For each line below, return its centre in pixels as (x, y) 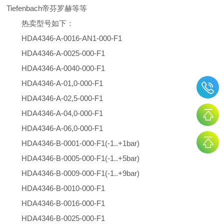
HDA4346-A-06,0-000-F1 (62, 128)
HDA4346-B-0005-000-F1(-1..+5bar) (81, 158)
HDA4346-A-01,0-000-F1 (62, 83)
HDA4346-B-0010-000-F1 (63, 188)
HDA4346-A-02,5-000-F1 (62, 98)
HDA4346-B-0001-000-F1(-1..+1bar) (81, 143)
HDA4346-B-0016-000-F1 (63, 203)
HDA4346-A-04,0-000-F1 (62, 113)
